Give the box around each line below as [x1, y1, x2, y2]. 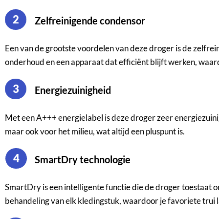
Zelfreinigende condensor [41, 14, 146, 26]
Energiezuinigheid [40, 84, 111, 96]
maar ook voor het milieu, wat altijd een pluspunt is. [5, 126, 185, 136]
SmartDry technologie [40, 153, 131, 165]
